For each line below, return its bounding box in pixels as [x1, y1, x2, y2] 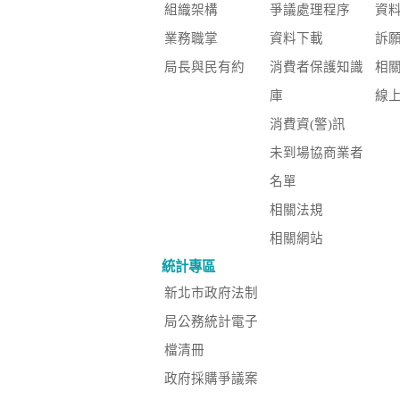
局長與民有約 [164, 60, 245, 75]
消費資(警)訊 [270, 117, 346, 132]
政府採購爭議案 [164, 371, 258, 387]
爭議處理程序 [270, 3, 351, 18]
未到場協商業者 [270, 146, 364, 161]
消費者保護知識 [270, 60, 364, 75]
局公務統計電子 [164, 314, 258, 329]
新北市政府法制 [164, 286, 258, 301]
